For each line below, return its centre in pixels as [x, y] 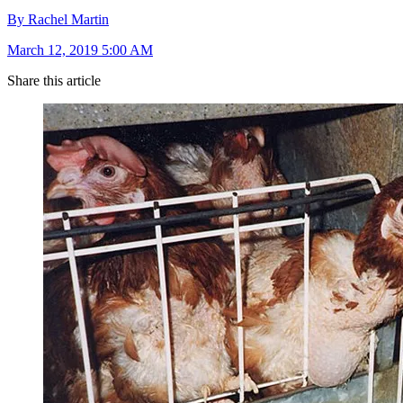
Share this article [54, 81]
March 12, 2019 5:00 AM [80, 50]
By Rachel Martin [58, 20]
